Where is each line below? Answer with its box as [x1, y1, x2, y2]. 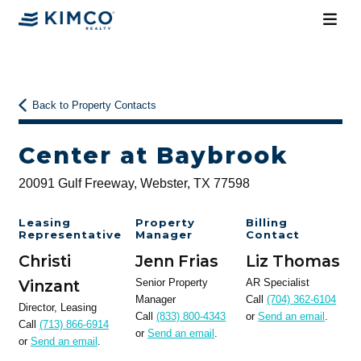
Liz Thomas [246, 251, 341, 272]
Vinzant [18, 276, 80, 297]
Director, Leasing [18, 301, 97, 314]
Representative [18, 228, 122, 242]
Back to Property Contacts [32, 99, 157, 112]
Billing [246, 216, 288, 230]
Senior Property [135, 276, 209, 289]
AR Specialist [246, 276, 310, 289]
